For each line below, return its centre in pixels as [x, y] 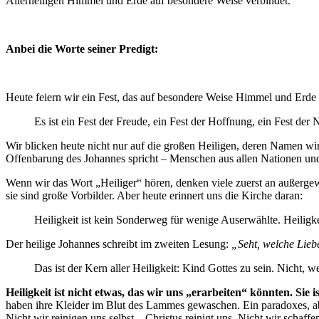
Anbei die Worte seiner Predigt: [82, 49]
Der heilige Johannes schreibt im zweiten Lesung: [119, 244]
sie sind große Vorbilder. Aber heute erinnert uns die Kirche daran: [154, 196]
